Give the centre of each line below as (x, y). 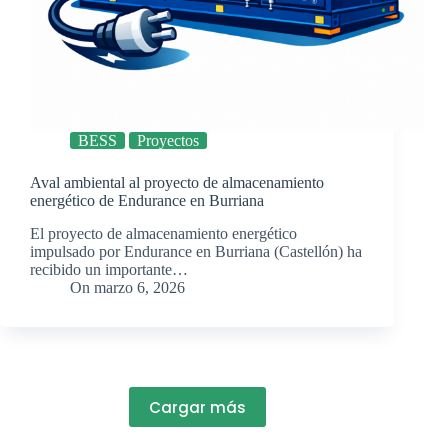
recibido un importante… (109, 270)
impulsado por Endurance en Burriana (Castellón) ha (196, 252)
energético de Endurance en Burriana (147, 201)
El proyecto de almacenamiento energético (163, 234)
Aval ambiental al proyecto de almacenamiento (177, 183)
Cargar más (197, 407)
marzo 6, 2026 (140, 288)
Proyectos (168, 141)
